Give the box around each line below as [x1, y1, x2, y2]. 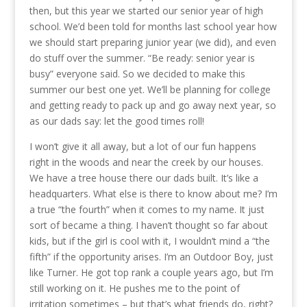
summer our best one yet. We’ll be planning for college [29, 82, 271, 96]
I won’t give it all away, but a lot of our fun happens [29, 139, 256, 153]
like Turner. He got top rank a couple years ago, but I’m [29, 265, 273, 279]
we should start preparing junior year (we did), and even [29, 35, 276, 49]
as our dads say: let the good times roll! [29, 114, 204, 127]
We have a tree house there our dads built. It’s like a [29, 171, 258, 184]
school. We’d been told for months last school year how [29, 19, 277, 33]
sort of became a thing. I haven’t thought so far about [29, 218, 268, 232]
